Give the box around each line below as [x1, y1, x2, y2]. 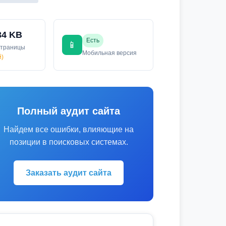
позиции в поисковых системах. [9, 138, 128, 146]
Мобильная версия [82, 49, 137, 56]
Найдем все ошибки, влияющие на [4, 125, 134, 134]
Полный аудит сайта [17, 105, 120, 117]
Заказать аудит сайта [26, 168, 111, 177]
